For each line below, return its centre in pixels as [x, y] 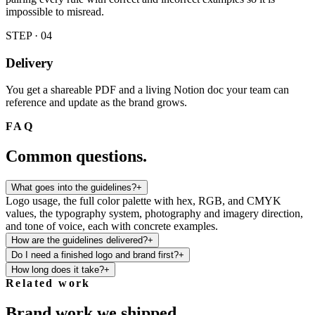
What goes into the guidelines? [74, 188]
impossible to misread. [55, 12]
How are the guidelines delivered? [79, 240]
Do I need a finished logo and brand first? [95, 255]
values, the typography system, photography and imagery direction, [154, 214]
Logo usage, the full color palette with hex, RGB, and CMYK [143, 201]
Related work [48, 283]
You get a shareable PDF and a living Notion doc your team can [147, 90]
